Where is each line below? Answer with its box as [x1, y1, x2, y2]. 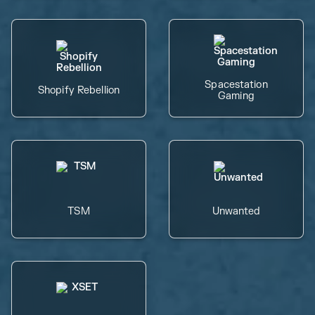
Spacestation [205, 78, 268, 91]
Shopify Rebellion [37, 84, 120, 96]
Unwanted [212, 205, 261, 217]
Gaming [218, 89, 255, 102]
